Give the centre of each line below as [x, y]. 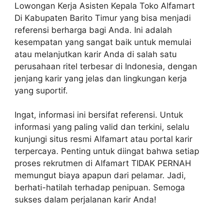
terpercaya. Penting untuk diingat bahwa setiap [107, 151]
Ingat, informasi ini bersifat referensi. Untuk [99, 115]
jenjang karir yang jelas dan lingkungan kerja [101, 78]
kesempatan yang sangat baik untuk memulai [103, 42]
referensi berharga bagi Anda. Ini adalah [93, 30]
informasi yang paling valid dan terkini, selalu [102, 127]
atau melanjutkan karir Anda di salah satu [96, 54]
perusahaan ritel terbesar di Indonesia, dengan [106, 66]
